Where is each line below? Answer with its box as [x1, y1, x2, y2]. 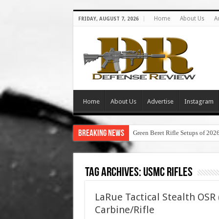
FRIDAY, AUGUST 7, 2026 [78, 16, 139, 22]
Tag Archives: [85, 166, 143, 179]
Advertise [147, 98, 174, 105]
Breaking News [78, 129, 124, 138]
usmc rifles [143, 166, 193, 179]
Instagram [184, 98, 214, 105]
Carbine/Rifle [94, 204, 154, 216]
